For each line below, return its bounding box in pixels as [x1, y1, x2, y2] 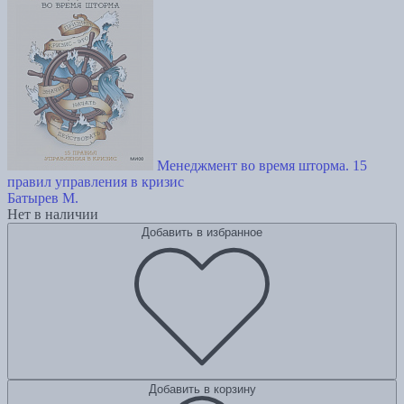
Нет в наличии [7, 206, 98, 222]
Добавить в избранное [142, 225, 262, 239]
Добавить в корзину [148, 381, 256, 396]
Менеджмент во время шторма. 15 [157, 157, 367, 173]
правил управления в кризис [7, 173, 184, 189]
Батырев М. [7, 189, 78, 206]
